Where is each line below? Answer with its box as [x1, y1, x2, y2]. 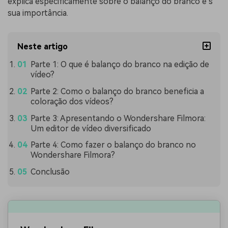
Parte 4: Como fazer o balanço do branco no [30, 140, 196, 150]
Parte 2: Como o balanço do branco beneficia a [30, 86, 204, 96]
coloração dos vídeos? [30, 96, 113, 106]
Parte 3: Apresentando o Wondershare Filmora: [30, 113, 206, 123]
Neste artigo [17, 41, 68, 51]
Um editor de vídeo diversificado [30, 123, 151, 133]
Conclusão [30, 167, 70, 177]
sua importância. [8, 8, 68, 18]
